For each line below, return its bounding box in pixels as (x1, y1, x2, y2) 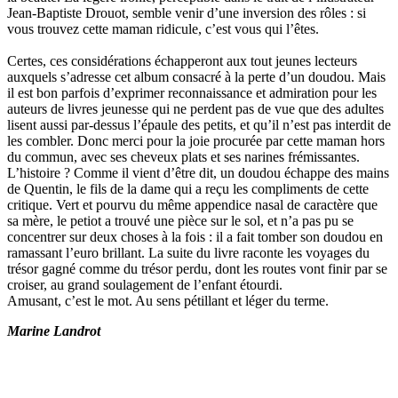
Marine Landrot (7, 322, 100, 338)
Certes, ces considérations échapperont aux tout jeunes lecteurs (7, 52, 357, 68)
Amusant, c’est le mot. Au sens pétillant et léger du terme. (7, 292, 329, 308)
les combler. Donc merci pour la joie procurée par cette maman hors (7, 132, 385, 148)
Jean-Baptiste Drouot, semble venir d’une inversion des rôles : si (7, 4, 366, 20)
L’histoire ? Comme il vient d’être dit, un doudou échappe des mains (7, 164, 389, 180)
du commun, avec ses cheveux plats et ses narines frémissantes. (7, 148, 360, 164)
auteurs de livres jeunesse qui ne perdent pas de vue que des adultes (7, 100, 384, 116)
